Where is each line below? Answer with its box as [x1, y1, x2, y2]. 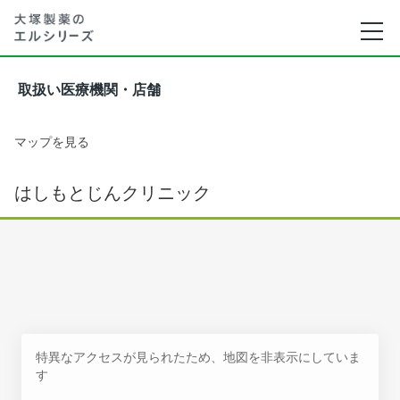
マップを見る [14, 134, 89, 149]
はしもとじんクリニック [14, 182, 211, 204]
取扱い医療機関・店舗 [18, 82, 161, 97]
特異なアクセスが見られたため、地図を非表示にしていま [36, 349, 361, 364]
